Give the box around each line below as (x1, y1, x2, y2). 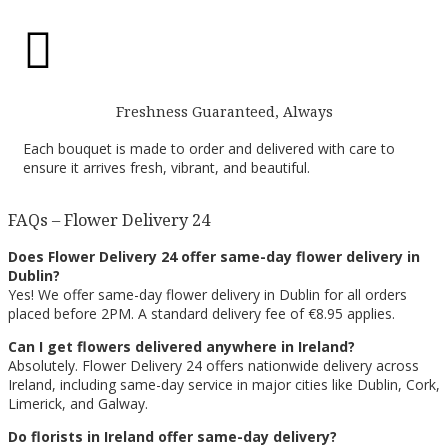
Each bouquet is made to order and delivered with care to (23, 139, 395, 159)
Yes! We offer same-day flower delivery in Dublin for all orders (8, 285, 407, 305)
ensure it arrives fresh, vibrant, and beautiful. (23, 158, 310, 178)
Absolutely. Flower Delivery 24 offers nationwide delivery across (8, 356, 419, 376)
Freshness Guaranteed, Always (115, 101, 333, 121)
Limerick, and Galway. (8, 394, 148, 414)
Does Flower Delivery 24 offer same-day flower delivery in (8, 247, 420, 267)
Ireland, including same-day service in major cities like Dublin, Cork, (8, 375, 440, 395)
